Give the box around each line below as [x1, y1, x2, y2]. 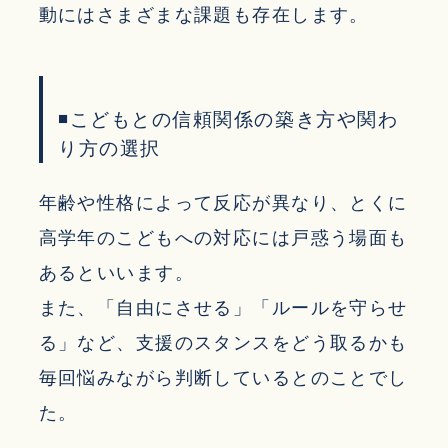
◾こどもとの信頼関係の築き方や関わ [57, 107, 399, 130]
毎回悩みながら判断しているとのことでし [38, 367, 408, 388]
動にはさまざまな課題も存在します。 [38, 5, 369, 26]
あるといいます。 [38, 262, 194, 283]
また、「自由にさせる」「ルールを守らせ [38, 297, 408, 318]
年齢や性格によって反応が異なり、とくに [38, 192, 408, 213]
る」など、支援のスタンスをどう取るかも [38, 332, 408, 353]
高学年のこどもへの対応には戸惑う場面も [38, 227, 408, 248]
